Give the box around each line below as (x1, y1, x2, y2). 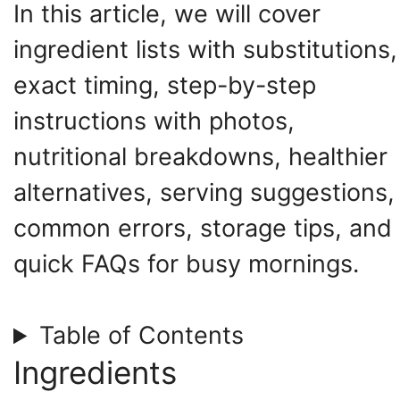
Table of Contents (38, 321, 244, 351)
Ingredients (13, 354, 177, 392)
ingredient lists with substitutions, (13, 34, 397, 64)
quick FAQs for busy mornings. (13, 248, 359, 279)
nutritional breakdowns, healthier (13, 141, 387, 171)
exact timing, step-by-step (13, 70, 316, 100)
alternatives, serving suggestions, (13, 177, 395, 207)
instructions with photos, (13, 105, 295, 136)
